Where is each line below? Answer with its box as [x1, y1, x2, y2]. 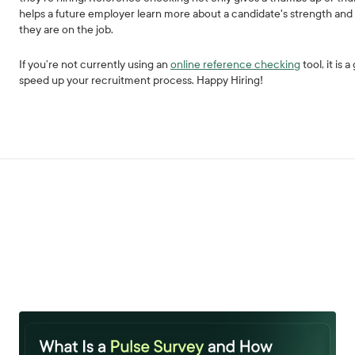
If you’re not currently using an [19, 58, 171, 71]
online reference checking [170, 58, 301, 71]
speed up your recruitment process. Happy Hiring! [19, 74, 264, 87]
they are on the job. [19, 23, 116, 36]
